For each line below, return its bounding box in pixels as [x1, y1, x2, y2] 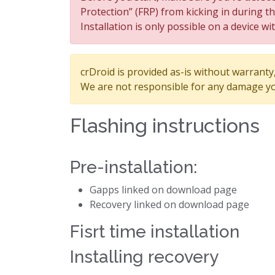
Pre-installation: [70, 157, 197, 177]
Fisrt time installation [70, 222, 239, 242]
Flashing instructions [70, 114, 260, 137]
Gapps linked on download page [90, 183, 237, 196]
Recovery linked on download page [90, 198, 249, 211]
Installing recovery [70, 247, 219, 267]
